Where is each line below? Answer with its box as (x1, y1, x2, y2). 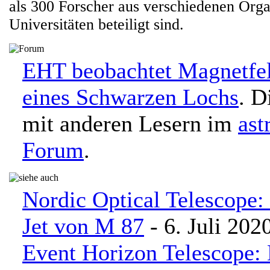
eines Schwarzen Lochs (22, 84, 239, 110)
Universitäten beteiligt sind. (9, 16, 184, 33)
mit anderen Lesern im (22, 111, 238, 136)
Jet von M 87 (22, 213, 144, 239)
